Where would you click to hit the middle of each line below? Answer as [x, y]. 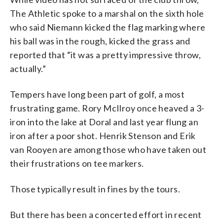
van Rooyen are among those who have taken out [108, 149]
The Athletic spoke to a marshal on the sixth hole [107, 13]
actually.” [28, 68]
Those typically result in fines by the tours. [95, 189]
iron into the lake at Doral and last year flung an [104, 122]
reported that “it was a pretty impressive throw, [106, 55]
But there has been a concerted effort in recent [106, 214]
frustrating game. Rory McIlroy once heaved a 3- [107, 108]
